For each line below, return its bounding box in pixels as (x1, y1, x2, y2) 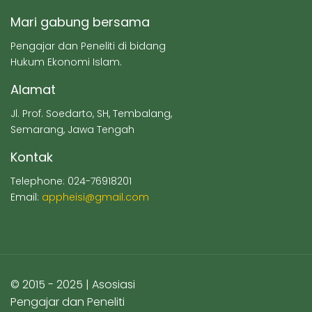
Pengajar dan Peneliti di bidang (10, 38, 166, 53)
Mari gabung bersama (10, 13, 150, 31)
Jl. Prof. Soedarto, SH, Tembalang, (10, 106, 172, 120)
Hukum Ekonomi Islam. (10, 54, 122, 69)
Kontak (10, 148, 53, 166)
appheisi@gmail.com (42, 189, 149, 204)
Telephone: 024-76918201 (10, 173, 132, 188)
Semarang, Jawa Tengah (10, 122, 134, 136)
